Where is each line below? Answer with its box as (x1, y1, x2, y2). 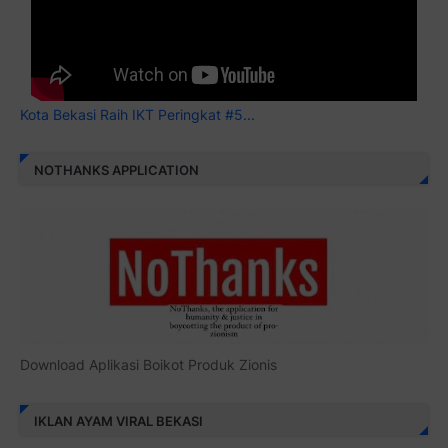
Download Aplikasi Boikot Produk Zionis (20, 356, 277, 374)
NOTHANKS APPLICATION (34, 161, 199, 178)
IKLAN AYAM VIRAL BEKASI (34, 412, 203, 429)
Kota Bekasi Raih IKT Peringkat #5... (20, 106, 255, 124)
